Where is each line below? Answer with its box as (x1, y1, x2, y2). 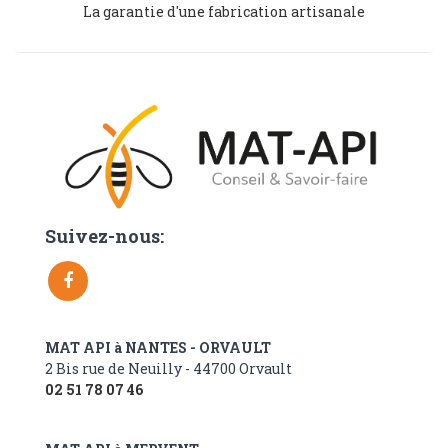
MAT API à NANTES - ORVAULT (45, 338, 271, 358)
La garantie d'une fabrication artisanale (83, 2, 365, 22)
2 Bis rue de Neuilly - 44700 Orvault (45, 359, 292, 379)
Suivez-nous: (45, 224, 164, 249)
